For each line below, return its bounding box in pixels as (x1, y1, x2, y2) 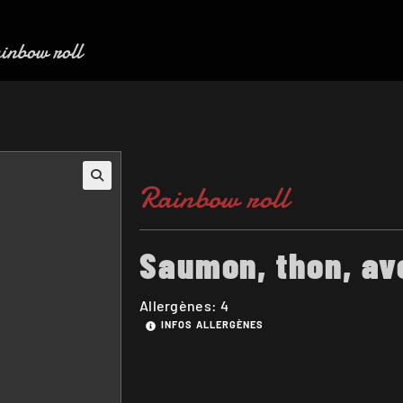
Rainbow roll (139, 176, 290, 219)
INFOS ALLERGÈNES (160, 318, 264, 330)
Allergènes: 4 (139, 296, 228, 314)
